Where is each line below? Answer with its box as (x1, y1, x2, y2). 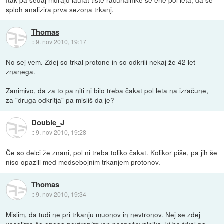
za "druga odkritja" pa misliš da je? (6, 95, 115, 105)
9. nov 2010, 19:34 (35, 190, 86, 199)
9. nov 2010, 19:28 (35, 128, 86, 137)
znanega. (6, 66, 36, 77)
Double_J (31, 117, 64, 128)
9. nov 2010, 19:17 (35, 37, 86, 46)
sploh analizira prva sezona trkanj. (6, 4, 114, 15)
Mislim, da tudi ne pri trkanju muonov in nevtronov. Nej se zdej (6, 209, 201, 220)
